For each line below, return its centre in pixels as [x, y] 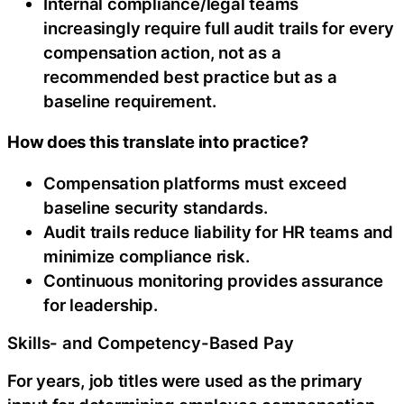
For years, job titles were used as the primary [185, 380]
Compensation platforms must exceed [195, 183]
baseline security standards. [156, 207]
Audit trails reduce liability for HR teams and [218, 231]
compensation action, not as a [162, 52]
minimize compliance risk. [147, 256]
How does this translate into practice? [158, 142]
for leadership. [101, 304]
